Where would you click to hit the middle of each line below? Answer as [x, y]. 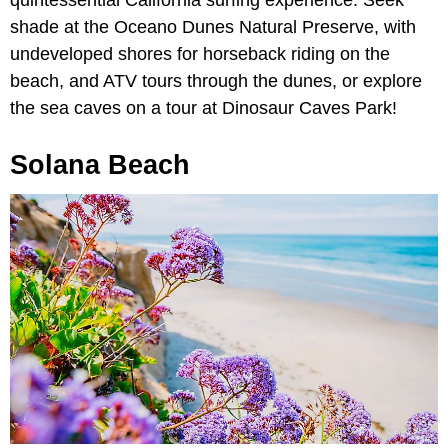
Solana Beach [100, 165]
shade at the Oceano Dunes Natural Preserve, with [213, 27]
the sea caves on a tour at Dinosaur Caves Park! [203, 108]
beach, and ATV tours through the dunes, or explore [216, 81]
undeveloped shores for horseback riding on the [200, 54]
